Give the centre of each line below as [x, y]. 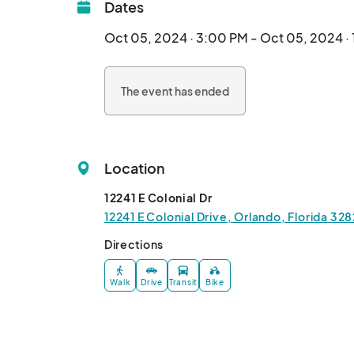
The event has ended [175, 91]
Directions [134, 244]
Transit [183, 282]
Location [135, 168]
